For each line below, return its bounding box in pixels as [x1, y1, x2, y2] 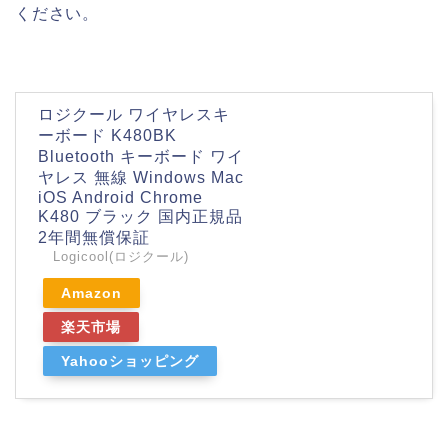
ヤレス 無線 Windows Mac [38, 169, 244, 187]
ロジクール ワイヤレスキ [38, 106, 230, 124]
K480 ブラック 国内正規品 [38, 208, 243, 226]
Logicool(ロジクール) [53, 249, 189, 265]
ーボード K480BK [38, 127, 177, 145]
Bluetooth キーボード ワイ [38, 148, 244, 166]
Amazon [61, 285, 122, 302]
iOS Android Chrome [38, 189, 203, 207]
